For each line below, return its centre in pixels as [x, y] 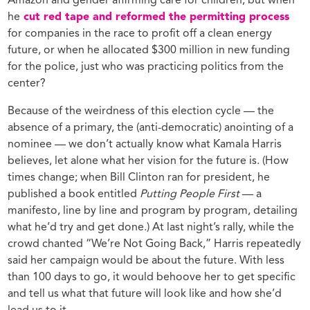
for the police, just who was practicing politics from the [146, 67]
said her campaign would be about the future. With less [146, 261]
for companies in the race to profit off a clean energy [140, 34]
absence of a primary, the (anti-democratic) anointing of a [151, 128]
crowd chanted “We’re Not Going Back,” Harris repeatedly [155, 244]
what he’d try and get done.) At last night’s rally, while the [151, 227]
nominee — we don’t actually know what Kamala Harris [145, 144]
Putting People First [190, 194]
